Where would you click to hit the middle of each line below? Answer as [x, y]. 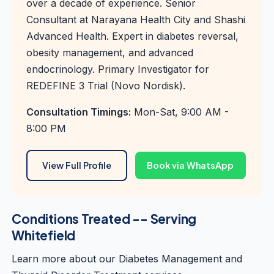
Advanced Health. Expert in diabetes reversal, [133, 36]
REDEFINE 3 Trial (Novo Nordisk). [106, 86]
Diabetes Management [171, 258]
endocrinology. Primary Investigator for [118, 69]
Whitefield [44, 235]
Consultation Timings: [79, 112]
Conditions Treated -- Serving [104, 218]
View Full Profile [77, 165]
